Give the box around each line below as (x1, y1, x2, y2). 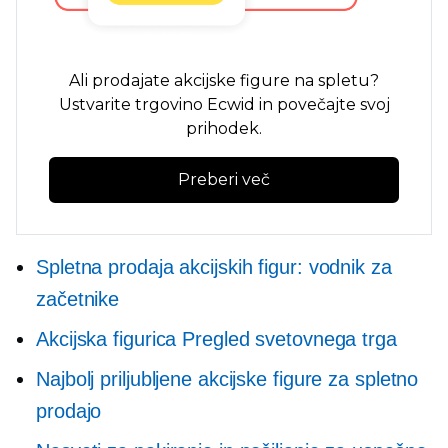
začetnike (36, 288, 120, 311)
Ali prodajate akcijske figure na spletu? (69, 70, 379, 90)
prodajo (36, 400, 102, 423)
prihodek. (186, 118, 262, 138)
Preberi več (178, 169, 270, 189)
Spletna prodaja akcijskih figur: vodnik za (36, 256, 392, 279)
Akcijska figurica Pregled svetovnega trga (36, 328, 397, 351)
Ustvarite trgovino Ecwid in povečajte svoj (58, 94, 390, 114)
